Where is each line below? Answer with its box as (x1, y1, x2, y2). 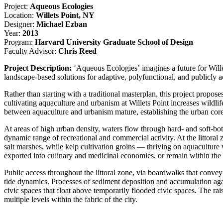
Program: (4, 38, 33, 47)
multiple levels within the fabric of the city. (4, 195, 137, 204)
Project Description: (4, 64, 74, 73)
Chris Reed (58, 47, 97, 56)
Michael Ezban (34, 20, 87, 29)
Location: (4, 11, 34, 20)
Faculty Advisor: (4, 47, 58, 56)
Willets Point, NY (34, 11, 95, 20)
